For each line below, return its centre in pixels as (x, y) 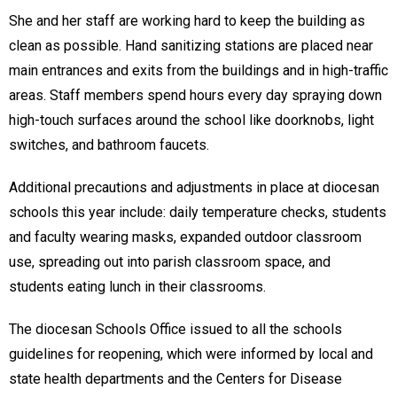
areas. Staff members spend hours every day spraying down (195, 95)
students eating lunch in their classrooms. (137, 286)
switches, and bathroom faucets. (111, 144)
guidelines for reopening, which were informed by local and (191, 354)
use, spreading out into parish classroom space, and (170, 261)
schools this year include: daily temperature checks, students (198, 212)
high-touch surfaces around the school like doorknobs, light (191, 120)
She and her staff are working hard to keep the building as (187, 20)
